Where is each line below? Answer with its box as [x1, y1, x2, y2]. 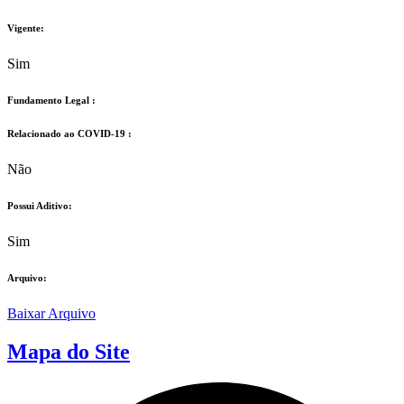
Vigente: [7, 23, 44, 34]
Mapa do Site [7, 339, 130, 363]
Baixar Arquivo [7, 305, 96, 321]
